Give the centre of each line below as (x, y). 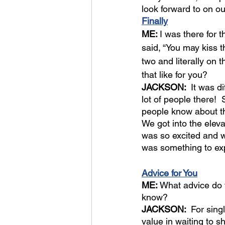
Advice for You (170, 173)
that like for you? (175, 75)
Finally (155, 21)
